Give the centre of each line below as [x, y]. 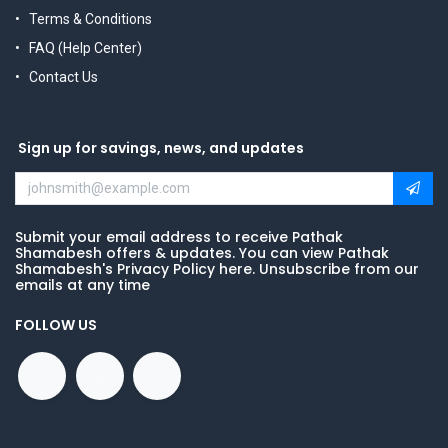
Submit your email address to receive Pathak [179, 237]
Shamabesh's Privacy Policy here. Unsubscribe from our [217, 269]
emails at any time [82, 285]
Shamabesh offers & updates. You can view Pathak [202, 253]
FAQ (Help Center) [85, 48]
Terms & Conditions [90, 19]
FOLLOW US [56, 325]
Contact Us [63, 77]
